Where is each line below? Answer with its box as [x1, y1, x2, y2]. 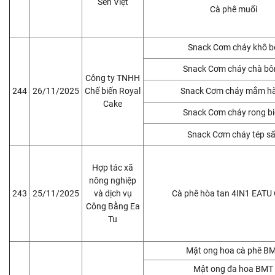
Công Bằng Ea [85, 201, 140, 211]
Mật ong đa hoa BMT [193, 263, 273, 274]
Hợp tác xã [92, 162, 133, 172]
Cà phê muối [209, 4, 257, 14]
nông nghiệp [89, 175, 136, 185]
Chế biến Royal [85, 85, 141, 96]
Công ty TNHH [85, 72, 140, 83]
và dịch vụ [93, 188, 132, 198]
